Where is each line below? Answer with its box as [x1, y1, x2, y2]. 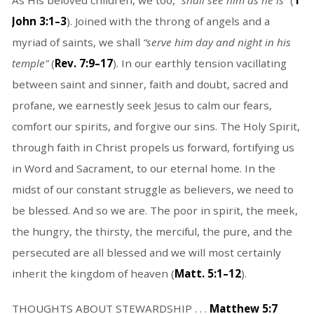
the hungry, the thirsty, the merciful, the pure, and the [11, 224, 292, 239]
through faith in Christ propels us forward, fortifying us [11, 140, 294, 155]
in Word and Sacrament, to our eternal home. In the [11, 161, 275, 176]
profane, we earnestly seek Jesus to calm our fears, [11, 98, 272, 113]
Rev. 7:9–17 [54, 56, 113, 71]
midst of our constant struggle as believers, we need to [11, 182, 294, 197]
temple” [11, 56, 48, 71]
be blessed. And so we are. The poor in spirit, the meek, [11, 203, 298, 218]
